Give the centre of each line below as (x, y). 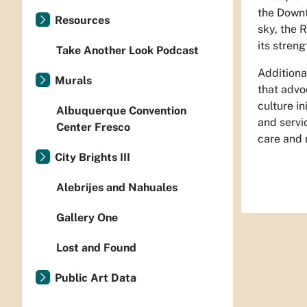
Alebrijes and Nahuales (117, 187)
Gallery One (87, 218)
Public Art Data (96, 278)
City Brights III (93, 157)
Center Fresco (93, 127)
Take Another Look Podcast (127, 50)
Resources (82, 20)
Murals (73, 81)
